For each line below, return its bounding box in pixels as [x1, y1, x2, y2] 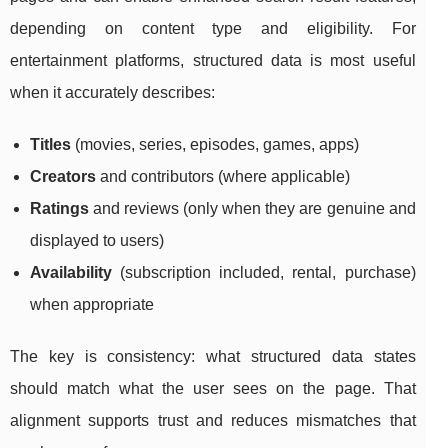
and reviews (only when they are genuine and [89, 200, 416, 218]
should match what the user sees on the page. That [10, 380, 416, 398]
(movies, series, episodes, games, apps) [71, 136, 359, 154]
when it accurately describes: [10, 84, 215, 102]
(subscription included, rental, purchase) [112, 264, 416, 282]
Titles [30, 136, 71, 154]
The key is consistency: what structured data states [10, 348, 416, 366]
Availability [30, 264, 112, 282]
